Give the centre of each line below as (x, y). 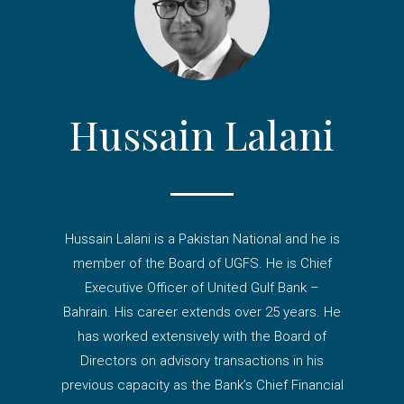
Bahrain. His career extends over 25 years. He (202, 312)
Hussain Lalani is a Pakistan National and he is (202, 239)
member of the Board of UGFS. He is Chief (202, 264)
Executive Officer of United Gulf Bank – (202, 288)
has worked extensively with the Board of (202, 337)
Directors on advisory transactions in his (202, 361)
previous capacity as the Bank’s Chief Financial (202, 386)
